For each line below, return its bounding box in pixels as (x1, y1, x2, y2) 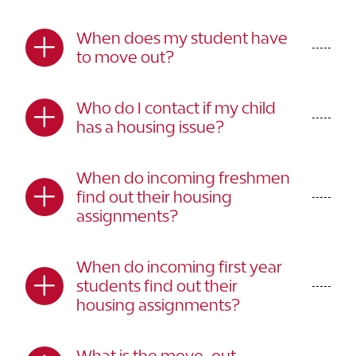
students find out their (76, 277, 238, 295)
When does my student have (76, 29, 288, 47)
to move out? (76, 48, 174, 66)
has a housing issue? (76, 118, 224, 136)
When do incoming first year (76, 257, 282, 276)
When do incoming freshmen (76, 168, 290, 187)
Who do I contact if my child (76, 99, 276, 117)
